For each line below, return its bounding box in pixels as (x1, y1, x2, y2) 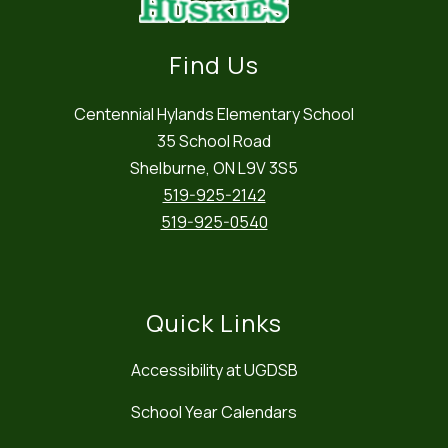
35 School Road (157, 130, 271, 153)
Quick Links (146, 306, 282, 340)
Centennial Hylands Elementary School (74, 103, 354, 126)
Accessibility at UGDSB (130, 359, 298, 382)
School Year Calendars (131, 401, 297, 424)
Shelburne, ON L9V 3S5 (130, 157, 298, 180)
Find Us (169, 48, 259, 82)
